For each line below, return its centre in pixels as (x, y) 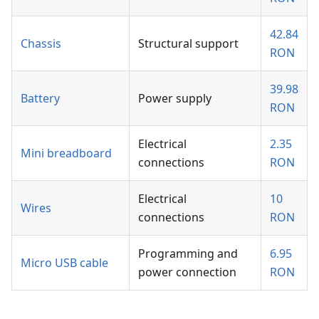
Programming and (188, 253)
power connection (187, 272)
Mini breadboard (66, 153)
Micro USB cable (64, 262)
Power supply (175, 98)
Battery (40, 98)
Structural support (188, 43)
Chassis (41, 43)
